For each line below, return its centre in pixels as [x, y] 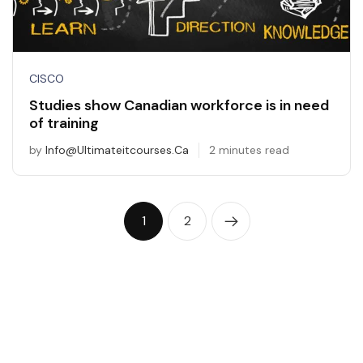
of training [64, 124]
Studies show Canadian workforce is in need [179, 106]
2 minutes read [249, 150]
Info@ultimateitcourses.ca [117, 150]
